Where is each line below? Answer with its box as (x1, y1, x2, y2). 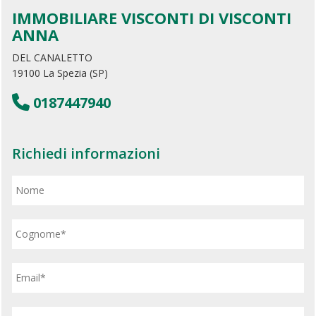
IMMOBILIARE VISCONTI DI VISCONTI (12, 6, 292, 28)
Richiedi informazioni (12, 143, 161, 163)
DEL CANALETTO (12, 50, 93, 64)
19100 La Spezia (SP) (12, 66, 109, 80)
